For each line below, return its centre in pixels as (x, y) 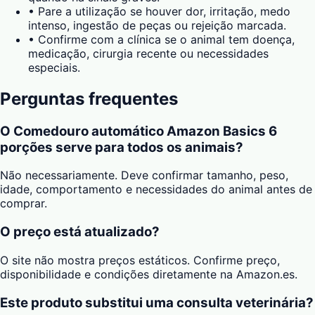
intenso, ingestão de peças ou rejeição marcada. (157, 25)
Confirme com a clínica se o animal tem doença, (166, 39)
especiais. (54, 67)
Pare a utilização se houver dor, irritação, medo (164, 11)
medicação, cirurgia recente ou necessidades (148, 53)
